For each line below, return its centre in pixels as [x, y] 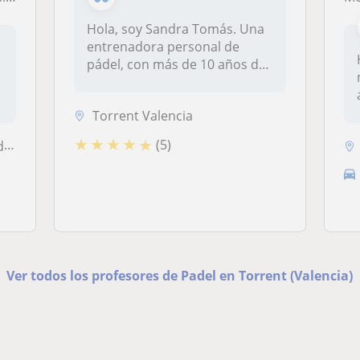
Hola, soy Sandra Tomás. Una [176, 29]
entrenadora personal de [164, 47]
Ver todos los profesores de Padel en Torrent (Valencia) [180, 275]
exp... [103, 82]
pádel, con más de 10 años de [177, 64]
